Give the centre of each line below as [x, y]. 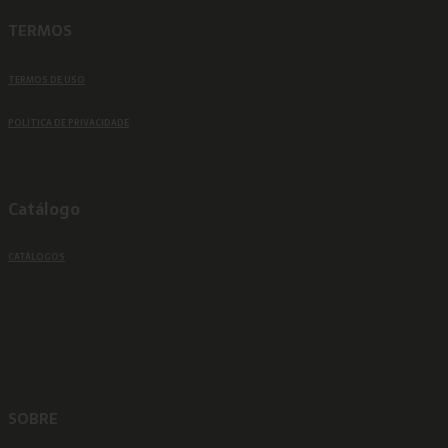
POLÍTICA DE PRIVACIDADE [68, 122]
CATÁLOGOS [36, 256]
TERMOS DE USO [46, 79]
